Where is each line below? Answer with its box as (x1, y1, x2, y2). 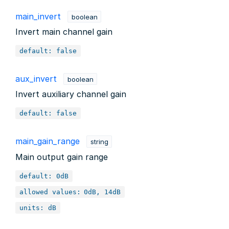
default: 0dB (19, 172, 68, 180)
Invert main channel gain (15, 27, 112, 37)
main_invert (15, 11, 61, 21)
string (90, 137, 108, 146)
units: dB (19, 203, 56, 212)
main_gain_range (15, 135, 80, 146)
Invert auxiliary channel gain (15, 89, 126, 100)
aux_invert (15, 73, 57, 84)
